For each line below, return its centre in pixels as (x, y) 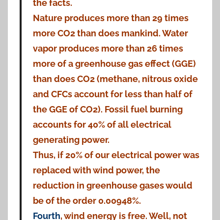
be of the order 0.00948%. (87, 201)
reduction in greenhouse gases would (112, 186)
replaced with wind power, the (96, 170)
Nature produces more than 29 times (110, 18)
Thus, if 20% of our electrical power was (116, 155)
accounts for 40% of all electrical (102, 125)
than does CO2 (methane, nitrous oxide (115, 79)
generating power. (71, 140)
